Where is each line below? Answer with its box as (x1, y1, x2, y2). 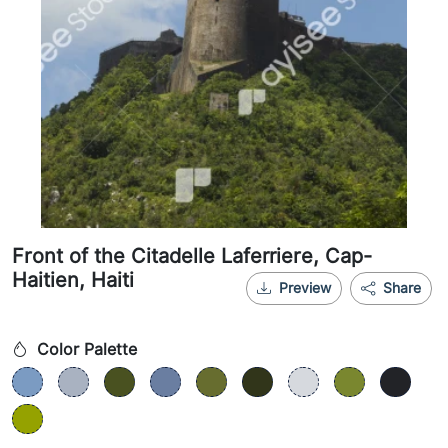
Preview (279, 280, 331, 296)
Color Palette (32, 340, 137, 359)
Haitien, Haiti (12, 268, 134, 292)
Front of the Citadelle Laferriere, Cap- (12, 244, 372, 268)
